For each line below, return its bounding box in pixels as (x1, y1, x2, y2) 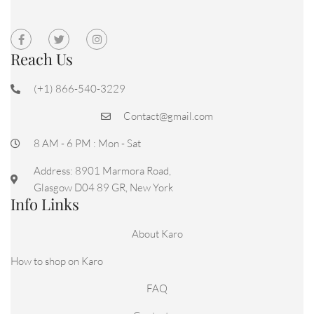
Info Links (11, 193, 79, 214)
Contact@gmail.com (123, 109, 214, 123)
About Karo (131, 226, 183, 240)
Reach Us (11, 48, 73, 69)
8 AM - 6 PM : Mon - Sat (33, 136, 141, 150)
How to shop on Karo (11, 254, 103, 268)
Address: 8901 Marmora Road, (33, 163, 171, 177)
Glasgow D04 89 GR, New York (33, 180, 173, 194)
